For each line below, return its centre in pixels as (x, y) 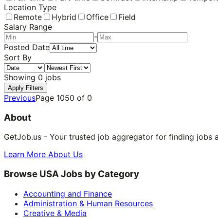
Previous (20, 98)
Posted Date (27, 47)
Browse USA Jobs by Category (72, 174)
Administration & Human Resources (88, 203)
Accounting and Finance (68, 193)
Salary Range (28, 27)
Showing (21, 77)
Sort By (18, 57)
